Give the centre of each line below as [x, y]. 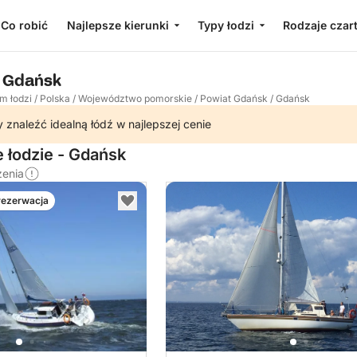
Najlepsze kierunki [118, 25]
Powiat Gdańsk [234, 98]
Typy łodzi [226, 25]
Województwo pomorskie [135, 98]
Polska [55, 98]
